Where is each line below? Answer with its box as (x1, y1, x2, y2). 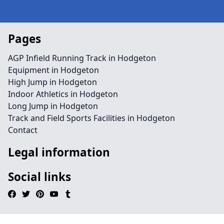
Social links (8, 169, 71, 184)
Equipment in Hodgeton (8, 64, 99, 75)
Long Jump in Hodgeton (8, 100, 98, 111)
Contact (8, 124, 37, 135)
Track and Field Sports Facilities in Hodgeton (8, 112, 175, 123)
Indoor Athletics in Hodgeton (8, 88, 118, 99)
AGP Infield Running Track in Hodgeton (8, 52, 156, 63)
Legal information (8, 144, 110, 160)
